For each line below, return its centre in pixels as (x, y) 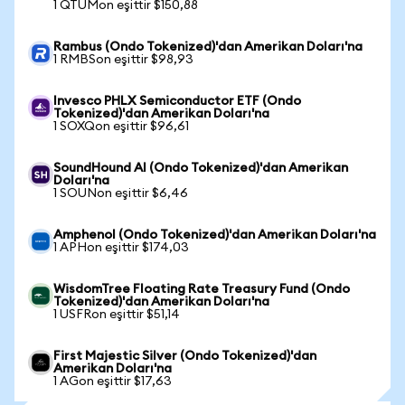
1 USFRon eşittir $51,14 (117, 315)
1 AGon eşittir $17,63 (113, 381)
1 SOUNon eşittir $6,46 (121, 193)
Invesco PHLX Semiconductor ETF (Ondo (177, 101)
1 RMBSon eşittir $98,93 (123, 60)
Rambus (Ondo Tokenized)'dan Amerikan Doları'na (208, 47)
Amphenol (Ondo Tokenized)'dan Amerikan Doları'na (215, 235)
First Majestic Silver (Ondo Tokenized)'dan (185, 356)
